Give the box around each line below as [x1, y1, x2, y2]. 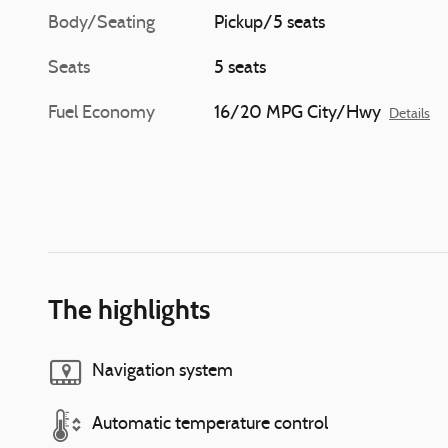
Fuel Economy [48, 103, 155, 123]
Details [389, 107, 431, 122]
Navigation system [92, 362, 233, 381]
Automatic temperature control [92, 415, 328, 434]
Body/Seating [48, 13, 155, 33]
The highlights [48, 292, 210, 326]
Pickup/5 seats [214, 13, 326, 33]
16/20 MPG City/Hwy [214, 103, 382, 123]
